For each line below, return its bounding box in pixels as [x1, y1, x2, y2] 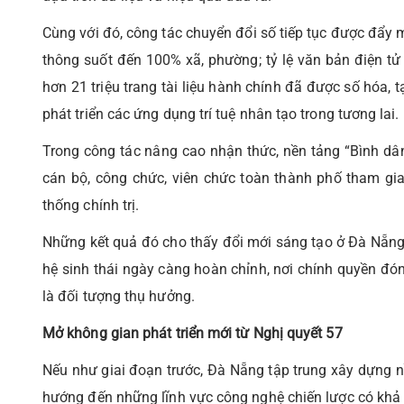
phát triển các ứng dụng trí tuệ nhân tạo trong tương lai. [42, 105, 399, 123]
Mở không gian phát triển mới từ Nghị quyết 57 [42, 324, 343, 342]
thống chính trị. [42, 196, 140, 214]
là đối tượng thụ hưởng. [42, 287, 195, 305]
